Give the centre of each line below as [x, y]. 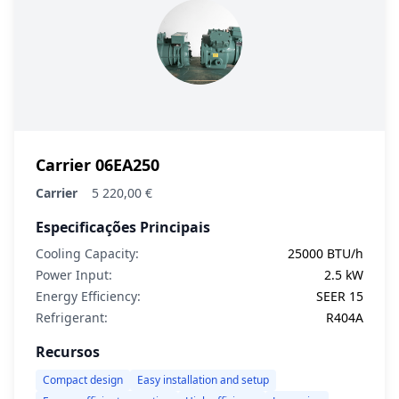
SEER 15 [340, 296]
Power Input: [74, 275]
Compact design [83, 380]
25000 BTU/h [326, 253]
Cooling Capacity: [87, 253]
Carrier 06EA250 [98, 165]
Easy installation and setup [203, 380]
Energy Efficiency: [88, 296]
